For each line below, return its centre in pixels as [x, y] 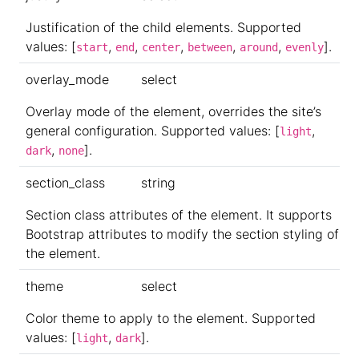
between [210, 48]
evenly [305, 48]
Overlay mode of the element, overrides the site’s [173, 112]
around [259, 48]
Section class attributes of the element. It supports [179, 215]
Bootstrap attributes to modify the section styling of [182, 234]
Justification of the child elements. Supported [163, 28]
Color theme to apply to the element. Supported [171, 319]
